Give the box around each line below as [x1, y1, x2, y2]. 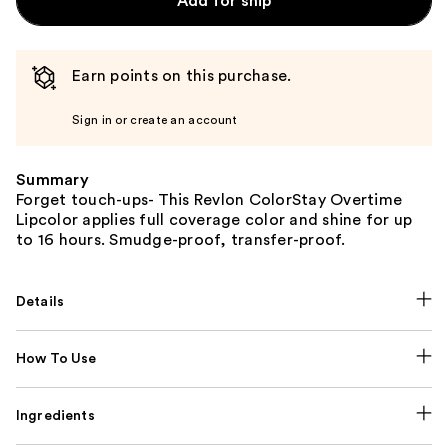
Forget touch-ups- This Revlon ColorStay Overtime [16, 192, 402, 209]
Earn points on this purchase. [72, 68, 292, 85]
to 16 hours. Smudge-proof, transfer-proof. [16, 232, 346, 249]
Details [16, 295, 65, 310]
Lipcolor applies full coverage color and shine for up [16, 212, 413, 229]
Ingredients [16, 409, 95, 424]
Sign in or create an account [72, 114, 238, 127]
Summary [16, 172, 89, 189]
